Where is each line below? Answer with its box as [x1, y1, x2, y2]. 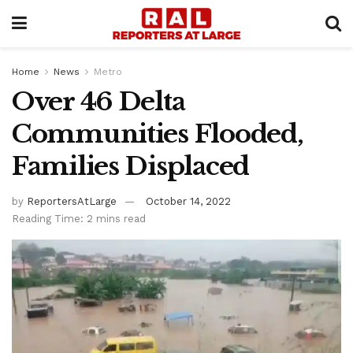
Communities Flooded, [12, 118, 303, 150]
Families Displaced [12, 150, 249, 182]
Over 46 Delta [12, 86, 185, 117]
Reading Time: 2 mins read [12, 212, 146, 225]
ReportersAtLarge [27, 195, 117, 207]
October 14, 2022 [146, 195, 231, 207]
